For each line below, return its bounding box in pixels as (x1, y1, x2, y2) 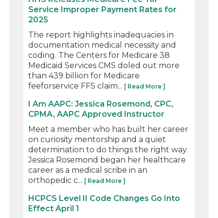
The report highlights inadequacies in (28, 30, 174, 39)
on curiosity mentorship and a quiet (28, 134, 166, 144)
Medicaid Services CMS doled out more (28, 60, 180, 70)
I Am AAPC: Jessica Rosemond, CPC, (28, 99, 174, 109)
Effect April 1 (28, 203, 80, 213)
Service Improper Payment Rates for (28, 4, 177, 14)
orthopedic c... (28, 175, 85, 185)
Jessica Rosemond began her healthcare (28, 155, 186, 164)
